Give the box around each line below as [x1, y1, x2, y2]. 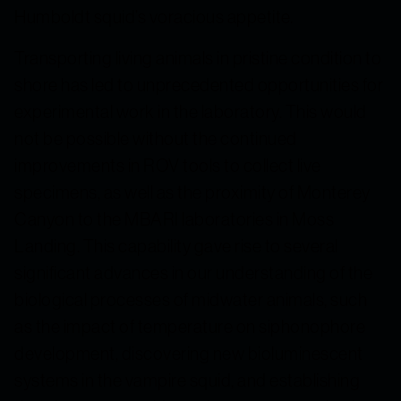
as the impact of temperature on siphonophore [14, 314, 365, 337]
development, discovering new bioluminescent [14, 341, 363, 364]
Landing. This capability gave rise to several [14, 234, 338, 257]
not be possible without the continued [14, 126, 297, 149]
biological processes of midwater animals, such [14, 287, 367, 311]
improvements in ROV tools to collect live [14, 153, 321, 176]
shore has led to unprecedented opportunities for [14, 73, 383, 96]
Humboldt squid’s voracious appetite [14, 4, 291, 28]
